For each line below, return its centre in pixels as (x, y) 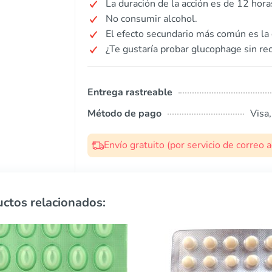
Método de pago (124, 114)
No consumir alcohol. (151, 19)
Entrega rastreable (130, 92)
